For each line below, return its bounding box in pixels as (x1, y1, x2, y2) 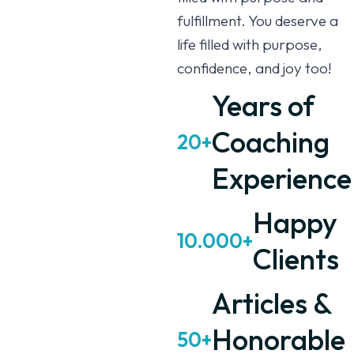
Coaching (212, 124, 330, 160)
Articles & (212, 285, 332, 322)
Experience (212, 160, 352, 197)
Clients (253, 241, 339, 277)
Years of (212, 88, 314, 124)
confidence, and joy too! (177, 58, 332, 78)
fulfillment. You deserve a (177, 11, 338, 31)
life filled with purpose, (177, 35, 322, 55)
